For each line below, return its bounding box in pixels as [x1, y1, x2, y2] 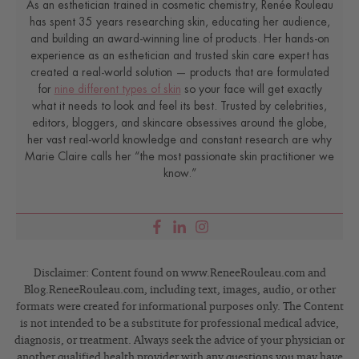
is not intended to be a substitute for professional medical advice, [20, 318, 339, 330]
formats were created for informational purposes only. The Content [15, 301, 344, 313]
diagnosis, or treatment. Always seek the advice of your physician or [14, 335, 345, 347]
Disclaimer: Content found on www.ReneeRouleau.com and [33, 268, 326, 280]
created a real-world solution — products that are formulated [30, 67, 329, 79]
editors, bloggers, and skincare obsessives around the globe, [32, 117, 327, 129]
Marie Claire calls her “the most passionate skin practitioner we [25, 151, 334, 163]
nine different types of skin [54, 83, 181, 95]
